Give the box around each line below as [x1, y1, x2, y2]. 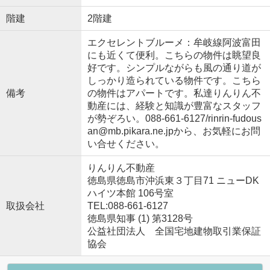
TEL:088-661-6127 [87, 200, 168, 211]
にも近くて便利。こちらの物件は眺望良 [87, 49, 261, 60]
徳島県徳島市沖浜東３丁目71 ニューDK [87, 175, 259, 186]
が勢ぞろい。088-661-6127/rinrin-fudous [87, 113, 262, 124]
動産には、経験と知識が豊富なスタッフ [87, 100, 261, 111]
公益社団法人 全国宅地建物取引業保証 [87, 225, 261, 236]
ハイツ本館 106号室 [87, 187, 174, 198]
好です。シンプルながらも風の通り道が [87, 62, 261, 73]
